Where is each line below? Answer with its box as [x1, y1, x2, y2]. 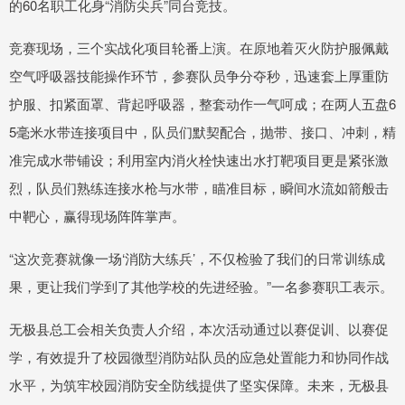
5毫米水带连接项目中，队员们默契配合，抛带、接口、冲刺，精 [9, 122, 396, 142]
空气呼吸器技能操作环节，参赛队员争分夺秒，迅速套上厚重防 [9, 66, 389, 86]
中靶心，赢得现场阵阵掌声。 [9, 206, 185, 226]
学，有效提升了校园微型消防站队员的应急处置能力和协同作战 [9, 347, 389, 367]
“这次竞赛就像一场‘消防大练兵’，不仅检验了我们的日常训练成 [9, 249, 385, 268]
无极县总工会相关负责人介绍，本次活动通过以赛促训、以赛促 [9, 319, 389, 339]
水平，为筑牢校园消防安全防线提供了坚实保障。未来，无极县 [9, 375, 389, 395]
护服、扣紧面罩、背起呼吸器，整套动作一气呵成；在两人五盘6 [9, 94, 396, 114]
